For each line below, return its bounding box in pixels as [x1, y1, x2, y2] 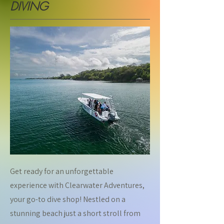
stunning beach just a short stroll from [10, 208, 140, 218]
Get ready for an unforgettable [10, 166, 113, 176]
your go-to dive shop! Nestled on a [10, 194, 125, 204]
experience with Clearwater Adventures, [10, 180, 144, 190]
